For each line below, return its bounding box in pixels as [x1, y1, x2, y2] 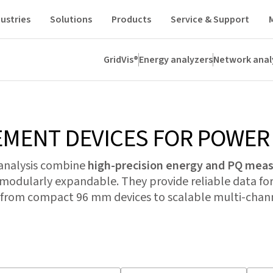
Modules [122, 68, 158, 82]
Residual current [38, 68, 110, 82]
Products [111, 12, 151, 26]
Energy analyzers [139, 53, 213, 66]
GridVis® [104, 53, 138, 66]
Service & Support [170, 12, 249, 26]
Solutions [49, 12, 92, 26]
